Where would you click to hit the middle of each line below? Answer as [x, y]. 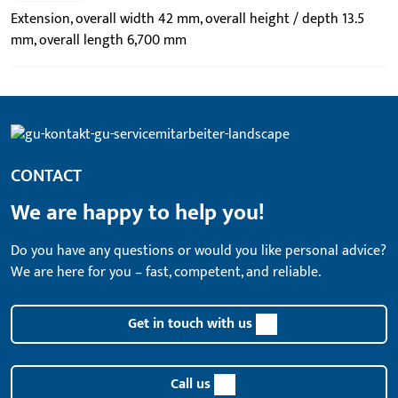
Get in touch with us [190, 324]
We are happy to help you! [138, 213]
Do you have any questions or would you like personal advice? [199, 251]
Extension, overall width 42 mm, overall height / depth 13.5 [187, 19]
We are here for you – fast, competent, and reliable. [166, 273]
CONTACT [46, 176]
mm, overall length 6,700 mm [99, 40]
